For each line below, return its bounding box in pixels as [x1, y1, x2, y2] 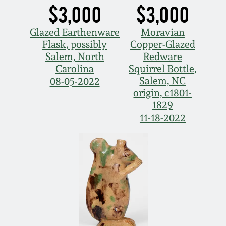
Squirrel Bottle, [129, 63, 197, 75]
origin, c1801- [133, 87, 192, 99]
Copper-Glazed [130, 38, 195, 51]
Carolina [55, 63, 94, 75]
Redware [143, 50, 182, 63]
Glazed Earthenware [30, 26, 120, 39]
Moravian [140, 26, 185, 39]
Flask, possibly [42, 38, 107, 51]
